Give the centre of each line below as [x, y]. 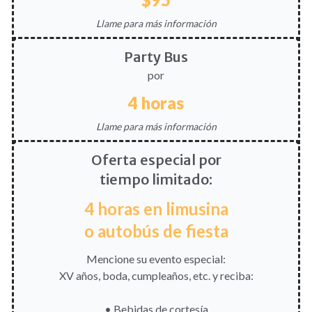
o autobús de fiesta [156, 231]
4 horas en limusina [156, 208]
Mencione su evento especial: [156, 258]
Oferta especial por [156, 159]
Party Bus [156, 56]
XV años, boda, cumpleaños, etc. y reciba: [156, 275]
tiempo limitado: [156, 179]
